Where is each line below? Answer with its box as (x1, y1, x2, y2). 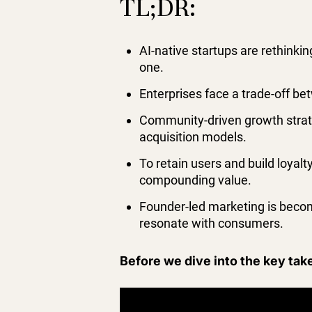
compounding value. (139, 173, 251, 188)
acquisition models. (139, 130, 247, 145)
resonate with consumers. (139, 216, 283, 231)
